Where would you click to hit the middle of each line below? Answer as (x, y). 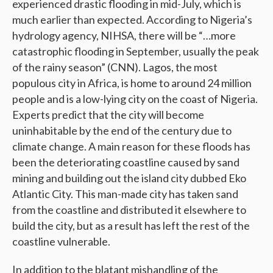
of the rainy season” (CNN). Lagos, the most (115, 67)
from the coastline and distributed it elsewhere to (129, 209)
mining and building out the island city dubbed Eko (129, 178)
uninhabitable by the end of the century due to (122, 130)
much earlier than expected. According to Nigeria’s (132, 19)
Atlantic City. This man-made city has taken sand (125, 193)
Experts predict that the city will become (108, 114)
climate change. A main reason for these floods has (131, 146)
